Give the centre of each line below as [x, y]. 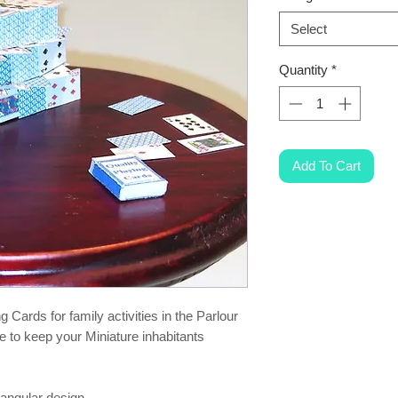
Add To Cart [326, 165]
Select [309, 29]
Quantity [303, 70]
